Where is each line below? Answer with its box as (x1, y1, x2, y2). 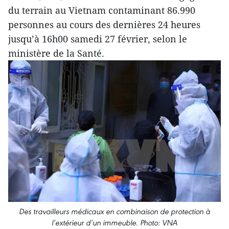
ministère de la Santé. (8, 47, 104, 59)
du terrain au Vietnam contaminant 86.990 (8, 4, 195, 16)
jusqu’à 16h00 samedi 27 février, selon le (8, 33, 187, 45)
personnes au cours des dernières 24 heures (8, 18, 200, 31)
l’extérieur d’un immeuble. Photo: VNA (52, 218, 177, 228)
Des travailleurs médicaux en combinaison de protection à (19, 207, 210, 217)
